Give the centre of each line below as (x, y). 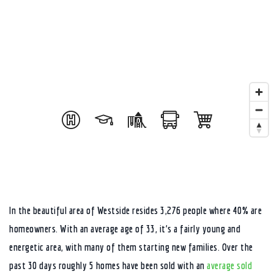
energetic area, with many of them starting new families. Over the (131, 247)
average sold (229, 265)
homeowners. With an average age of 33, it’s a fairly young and (125, 228)
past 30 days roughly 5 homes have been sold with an (108, 265)
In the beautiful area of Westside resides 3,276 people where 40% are (135, 210)
